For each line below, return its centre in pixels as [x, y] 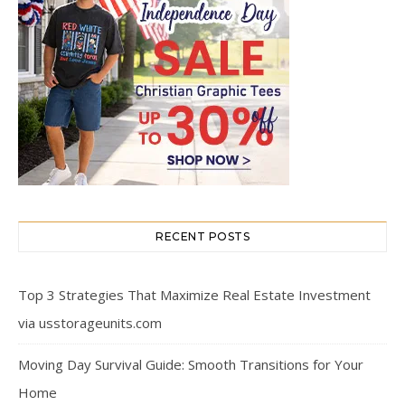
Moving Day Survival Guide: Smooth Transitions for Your [191, 364]
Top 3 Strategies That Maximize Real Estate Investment [194, 294]
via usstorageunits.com [90, 322]
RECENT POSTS [202, 236]
